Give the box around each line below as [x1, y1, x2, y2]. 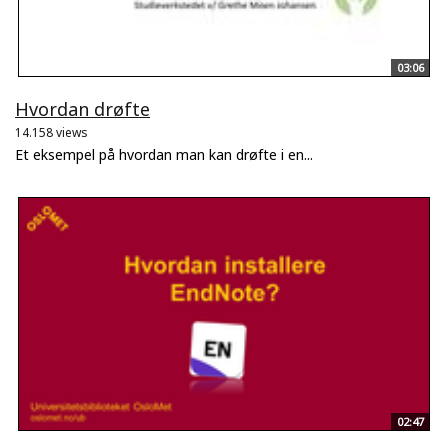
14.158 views [15, 124, 88, 142]
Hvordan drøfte [15, 97, 150, 122]
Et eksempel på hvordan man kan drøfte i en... [15, 145, 313, 165]
